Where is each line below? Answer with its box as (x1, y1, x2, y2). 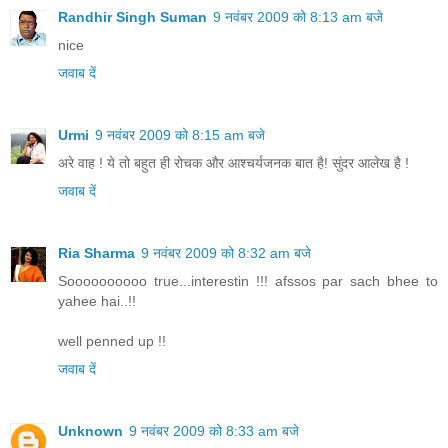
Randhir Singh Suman (58, 8, 207, 25)
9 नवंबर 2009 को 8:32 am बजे (141, 244, 311, 261)
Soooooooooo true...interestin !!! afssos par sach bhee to (58, 272, 438, 289)
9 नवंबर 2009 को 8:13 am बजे (213, 8, 383, 25)
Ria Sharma (58, 244, 135, 261)
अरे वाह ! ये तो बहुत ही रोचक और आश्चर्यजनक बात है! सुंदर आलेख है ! (58, 154, 409, 171)
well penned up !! (58, 332, 166, 349)
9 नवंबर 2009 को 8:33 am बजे (129, 422, 299, 439)
